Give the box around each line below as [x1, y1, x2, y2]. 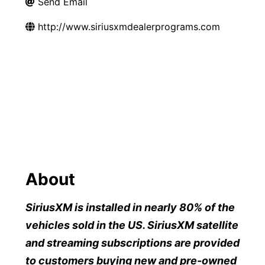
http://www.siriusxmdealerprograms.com [38, 21, 220, 33]
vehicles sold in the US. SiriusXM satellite [25, 218, 238, 231]
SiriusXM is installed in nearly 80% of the [25, 201, 235, 214]
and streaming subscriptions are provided [25, 236, 240, 249]
